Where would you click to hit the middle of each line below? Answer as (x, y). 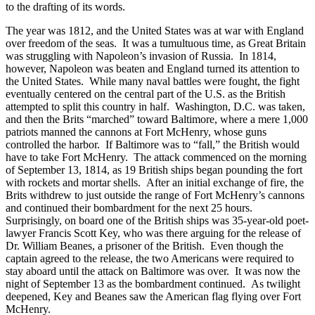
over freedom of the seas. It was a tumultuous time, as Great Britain (156, 43)
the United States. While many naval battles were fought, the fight (153, 81)
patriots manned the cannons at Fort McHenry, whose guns (136, 131)
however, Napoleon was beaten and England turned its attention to (153, 68)
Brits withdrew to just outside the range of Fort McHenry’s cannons (155, 195)
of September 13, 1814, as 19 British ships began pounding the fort (154, 169)
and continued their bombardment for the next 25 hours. (130, 207)
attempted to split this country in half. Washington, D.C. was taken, (155, 106)
